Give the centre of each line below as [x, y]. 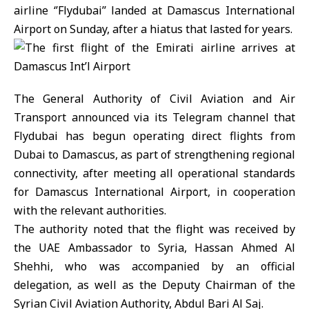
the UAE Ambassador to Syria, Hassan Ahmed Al [154, 248]
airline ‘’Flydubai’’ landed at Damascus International [154, 10]
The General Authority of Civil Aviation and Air [154, 99]
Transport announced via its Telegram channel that [154, 117]
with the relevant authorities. [90, 210]
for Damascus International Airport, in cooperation [154, 192]
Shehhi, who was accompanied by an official [154, 266]
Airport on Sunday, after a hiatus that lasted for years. [153, 29]
